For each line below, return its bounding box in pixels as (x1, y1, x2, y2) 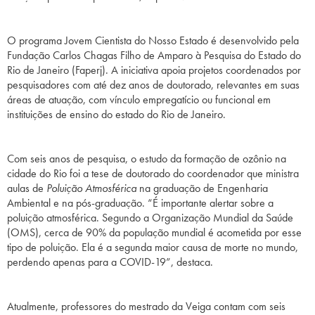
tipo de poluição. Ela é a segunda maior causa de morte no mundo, (7, 240, 298, 255)
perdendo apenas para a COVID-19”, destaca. (7, 255, 224, 270)
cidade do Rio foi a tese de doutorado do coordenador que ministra (7, 166, 299, 181)
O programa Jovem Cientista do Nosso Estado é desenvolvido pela (7, 33, 299, 49)
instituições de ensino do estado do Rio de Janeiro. (7, 107, 234, 122)
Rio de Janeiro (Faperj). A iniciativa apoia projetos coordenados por (7, 63, 301, 78)
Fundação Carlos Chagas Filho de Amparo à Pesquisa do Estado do (7, 48, 301, 63)
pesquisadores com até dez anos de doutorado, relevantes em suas (7, 77, 300, 93)
